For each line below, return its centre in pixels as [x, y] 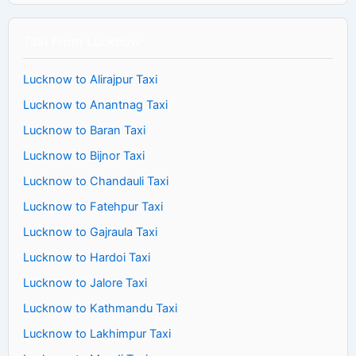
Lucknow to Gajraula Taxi [90, 232]
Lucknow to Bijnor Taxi [84, 155]
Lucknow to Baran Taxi [84, 130]
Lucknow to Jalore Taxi [85, 282]
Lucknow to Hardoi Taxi [87, 257]
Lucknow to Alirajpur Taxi [90, 79]
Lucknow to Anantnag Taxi [95, 104]
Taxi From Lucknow [82, 41]
